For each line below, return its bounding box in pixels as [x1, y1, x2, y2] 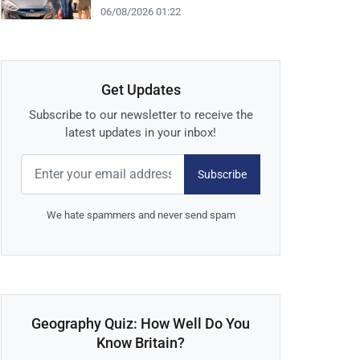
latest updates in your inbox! [65, 125, 216, 141]
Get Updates [100, 81, 181, 99]
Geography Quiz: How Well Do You [31, 315, 250, 333]
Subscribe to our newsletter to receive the [28, 108, 253, 123]
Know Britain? [96, 334, 185, 352]
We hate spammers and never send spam [46, 209, 235, 222]
